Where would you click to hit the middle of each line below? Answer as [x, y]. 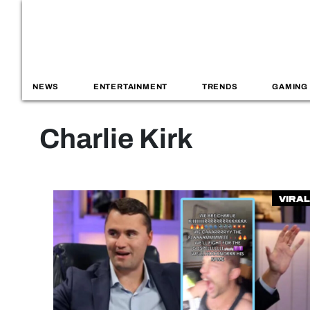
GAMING [290, 87]
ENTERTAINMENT [130, 87]
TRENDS [220, 87]
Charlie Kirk [116, 139]
